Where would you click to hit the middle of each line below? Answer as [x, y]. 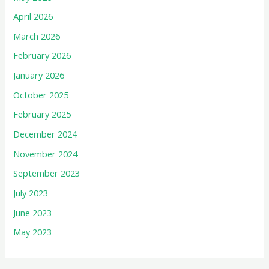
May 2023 [33, 232]
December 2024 [45, 134]
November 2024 [46, 153]
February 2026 [42, 56]
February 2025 [42, 114]
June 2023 [33, 212]
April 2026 [33, 17]
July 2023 [31, 192]
